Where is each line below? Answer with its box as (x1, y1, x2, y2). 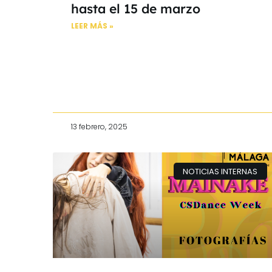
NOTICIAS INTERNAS (183, 165, 258, 177)
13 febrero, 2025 (71, 121, 127, 132)
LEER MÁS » (71, 20, 114, 31)
